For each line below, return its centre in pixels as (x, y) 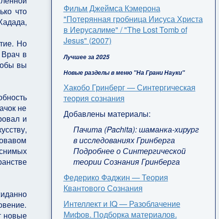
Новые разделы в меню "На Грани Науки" (124, 72)
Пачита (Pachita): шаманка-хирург (136, 129)
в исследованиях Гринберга (124, 140)
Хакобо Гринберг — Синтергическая (129, 87)
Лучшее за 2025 (87, 57)
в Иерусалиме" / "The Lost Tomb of (125, 29)
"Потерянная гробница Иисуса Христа (133, 19)
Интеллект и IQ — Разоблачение (122, 203)
